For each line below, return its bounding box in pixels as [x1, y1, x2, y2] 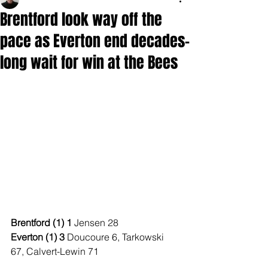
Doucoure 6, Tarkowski [67, 231, 166, 243]
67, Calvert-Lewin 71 [11, 245, 99, 257]
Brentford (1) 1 [11, 217, 74, 229]
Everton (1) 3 [11, 231, 67, 243]
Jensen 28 [74, 217, 118, 229]
